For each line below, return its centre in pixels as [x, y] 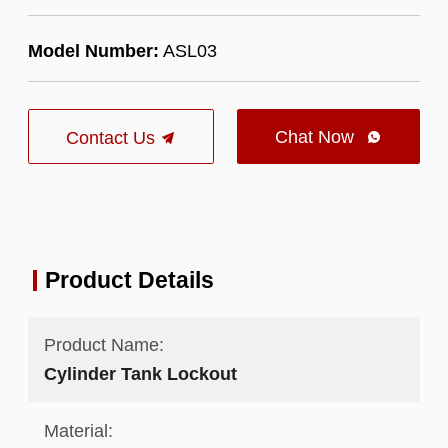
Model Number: [93, 50]
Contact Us [112, 138]
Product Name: [103, 345]
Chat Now [317, 137]
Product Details [129, 279]
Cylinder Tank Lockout [140, 374]
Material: [78, 430]
